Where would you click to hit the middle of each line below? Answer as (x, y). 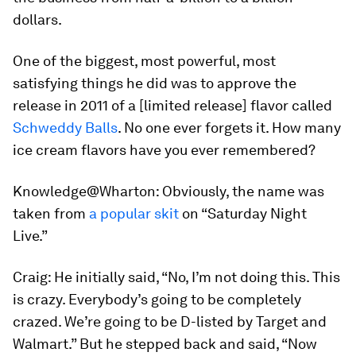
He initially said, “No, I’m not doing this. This (197, 277)
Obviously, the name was (242, 192)
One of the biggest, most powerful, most (144, 61)
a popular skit (134, 214)
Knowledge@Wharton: (86, 192)
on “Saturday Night (243, 214)
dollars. (37, 20)
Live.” (30, 236)
